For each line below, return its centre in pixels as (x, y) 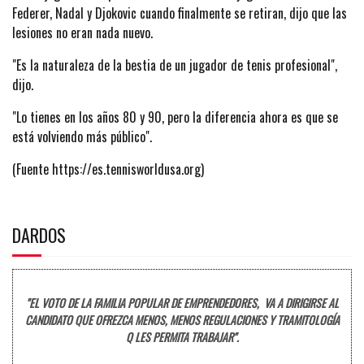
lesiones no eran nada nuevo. (82, 32)
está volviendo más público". (82, 136)
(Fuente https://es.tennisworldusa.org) (108, 169)
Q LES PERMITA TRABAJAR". (182, 337)
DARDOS (39, 235)
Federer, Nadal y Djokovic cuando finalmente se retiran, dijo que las (180, 13)
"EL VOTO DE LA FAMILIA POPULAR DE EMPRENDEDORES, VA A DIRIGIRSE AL (182, 303)
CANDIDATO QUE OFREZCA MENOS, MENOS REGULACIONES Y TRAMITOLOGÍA (182, 320)
